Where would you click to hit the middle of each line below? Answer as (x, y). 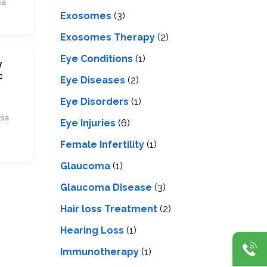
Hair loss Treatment (109, 209)
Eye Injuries (88, 123)
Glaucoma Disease (106, 187)
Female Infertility (102, 144)
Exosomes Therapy (108, 37)
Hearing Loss (92, 230)
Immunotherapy (100, 252)
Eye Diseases (93, 80)
